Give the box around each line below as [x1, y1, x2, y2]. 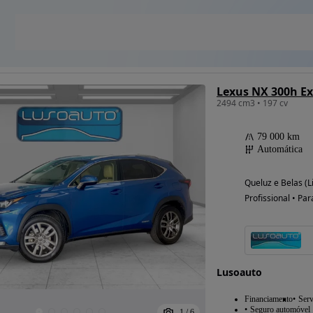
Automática [256, 144, 303, 155]
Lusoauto [216, 265, 262, 279]
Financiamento [244, 294, 293, 305]
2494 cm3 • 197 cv [216, 97, 288, 110]
